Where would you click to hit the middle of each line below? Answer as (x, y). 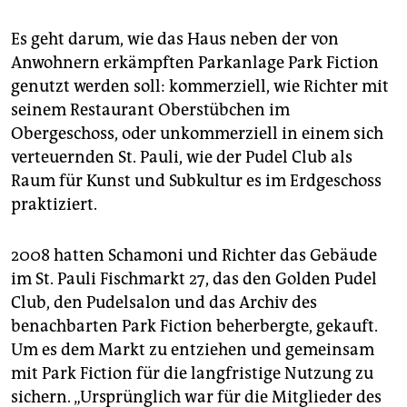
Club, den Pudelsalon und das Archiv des (164, 303)
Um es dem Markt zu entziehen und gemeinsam (193, 350)
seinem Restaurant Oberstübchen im (150, 110)
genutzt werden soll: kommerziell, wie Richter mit (200, 87)
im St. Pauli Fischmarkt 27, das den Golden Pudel (194, 279)
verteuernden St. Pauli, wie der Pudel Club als (182, 158)
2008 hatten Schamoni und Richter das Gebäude (194, 256)
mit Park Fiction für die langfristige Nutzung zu (192, 374)
